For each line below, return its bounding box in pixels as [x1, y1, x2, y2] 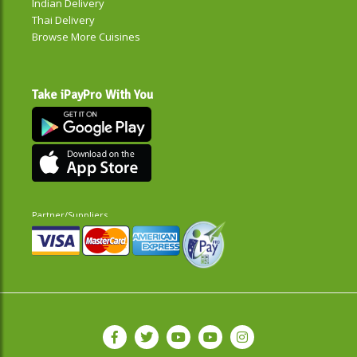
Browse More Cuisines [32, 29, 140, 44]
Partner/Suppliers [32, 208, 108, 221]
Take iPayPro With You [32, 86, 153, 103]
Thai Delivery [32, 12, 95, 27]
